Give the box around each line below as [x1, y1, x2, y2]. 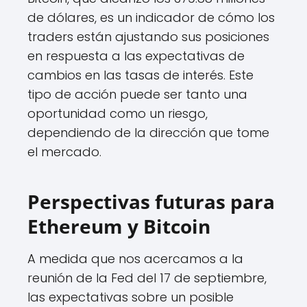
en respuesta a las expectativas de [27, 47, 245, 65]
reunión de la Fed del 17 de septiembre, [27, 269, 267, 287]
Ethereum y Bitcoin [27, 213, 210, 240]
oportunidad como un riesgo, [27, 105, 208, 123]
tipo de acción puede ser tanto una [27, 86, 247, 103]
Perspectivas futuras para [27, 188, 275, 215]
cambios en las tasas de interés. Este [27, 66, 254, 84]
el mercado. [27, 143, 101, 161]
